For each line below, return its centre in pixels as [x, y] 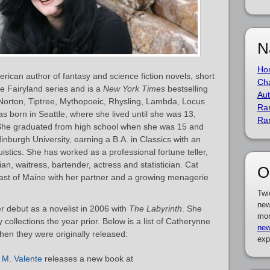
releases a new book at [88, 259]
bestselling [187, 89]
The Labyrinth [155, 209]
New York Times [134, 89]
